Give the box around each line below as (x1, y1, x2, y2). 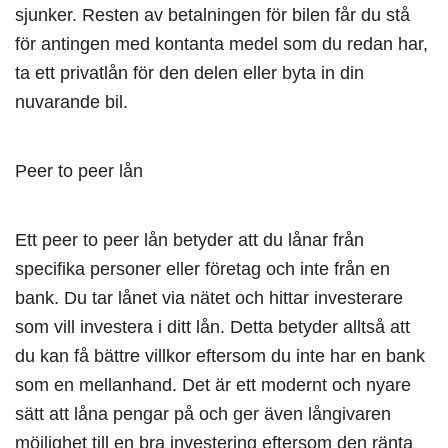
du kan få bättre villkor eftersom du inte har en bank (15, 345, 425, 367)
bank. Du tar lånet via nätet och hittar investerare (15, 287, 403, 309)
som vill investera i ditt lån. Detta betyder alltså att (15, 316, 410, 338)
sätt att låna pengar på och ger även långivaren (15, 403, 391, 425)
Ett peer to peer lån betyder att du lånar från (15, 229, 364, 251)
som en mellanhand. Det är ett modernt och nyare (15, 374, 411, 396)
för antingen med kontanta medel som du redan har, (15, 33, 428, 55)
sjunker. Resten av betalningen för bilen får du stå (15, 4, 410, 26)
